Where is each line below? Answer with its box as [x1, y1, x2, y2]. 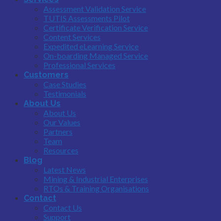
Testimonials [43, 88, 86, 98]
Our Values [43, 117, 80, 127]
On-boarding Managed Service [43, 50, 148, 60]
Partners [43, 126, 73, 136]
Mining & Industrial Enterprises [43, 174, 148, 184]
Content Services [43, 32, 101, 41]
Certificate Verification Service [43, 22, 148, 32]
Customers [24, 70, 69, 79]
